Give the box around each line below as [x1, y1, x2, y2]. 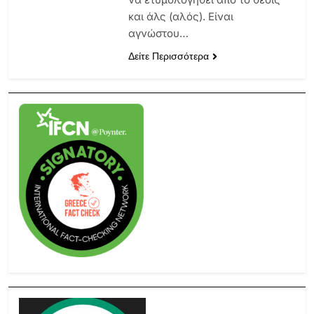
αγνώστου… [128, 26, 189, 40]
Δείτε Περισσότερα [128, 48, 209, 63]
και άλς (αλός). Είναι [128, 9, 233, 23]
